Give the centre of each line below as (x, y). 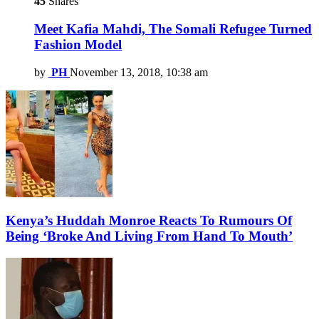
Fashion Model (78, 44)
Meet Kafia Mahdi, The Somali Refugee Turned (173, 28)
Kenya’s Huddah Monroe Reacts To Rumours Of (149, 221)
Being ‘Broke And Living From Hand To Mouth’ (149, 236)
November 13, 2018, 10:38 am (139, 72)
